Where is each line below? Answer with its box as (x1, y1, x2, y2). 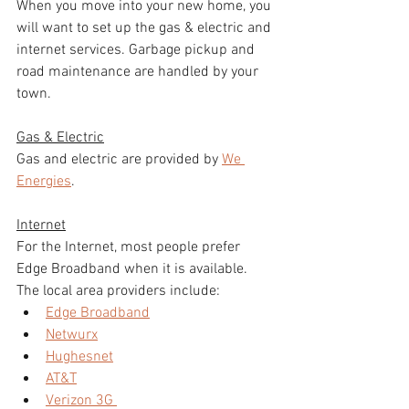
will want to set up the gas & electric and (16, 18, 275, 37)
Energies (16, 172, 71, 191)
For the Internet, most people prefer (16, 237, 244, 257)
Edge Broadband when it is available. (16, 259, 251, 278)
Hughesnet (46, 347, 113, 366)
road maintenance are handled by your (16, 62, 262, 81)
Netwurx (46, 325, 98, 344)
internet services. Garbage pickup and (16, 40, 258, 59)
